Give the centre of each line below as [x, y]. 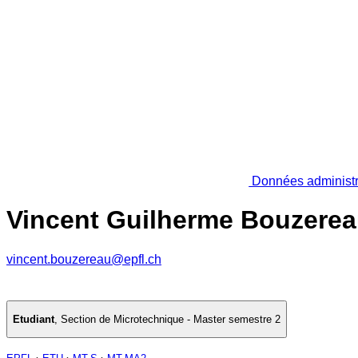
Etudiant [34, 320]
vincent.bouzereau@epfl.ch [84, 259]
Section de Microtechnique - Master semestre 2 [171, 320]
